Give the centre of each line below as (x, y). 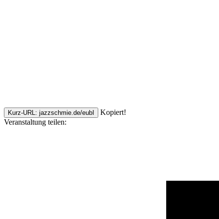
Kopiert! (113, 112)
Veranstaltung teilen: (35, 122)
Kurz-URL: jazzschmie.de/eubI (51, 112)
